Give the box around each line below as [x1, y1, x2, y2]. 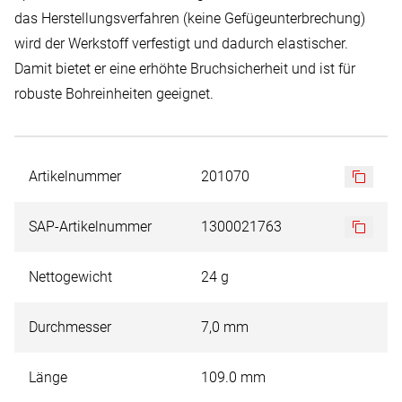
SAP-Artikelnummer [29, 218, 152, 235]
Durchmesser [29, 319, 111, 336]
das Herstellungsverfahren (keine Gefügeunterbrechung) [14, 10, 365, 27]
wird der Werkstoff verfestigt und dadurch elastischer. [14, 35, 348, 52]
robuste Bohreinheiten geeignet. [14, 85, 214, 102]
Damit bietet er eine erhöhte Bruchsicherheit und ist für [14, 60, 355, 77]
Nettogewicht [29, 268, 112, 285]
